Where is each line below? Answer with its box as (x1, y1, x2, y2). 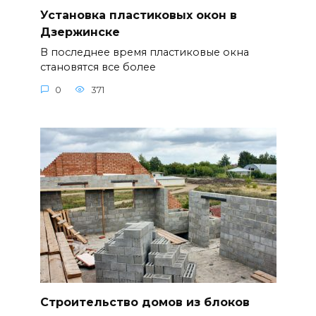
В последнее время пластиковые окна (39, 46, 249, 59)
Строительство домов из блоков (39, 295, 250, 309)
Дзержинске (39, 25, 120, 39)
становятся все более (39, 61, 156, 74)
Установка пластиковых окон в (39, 8, 237, 22)
